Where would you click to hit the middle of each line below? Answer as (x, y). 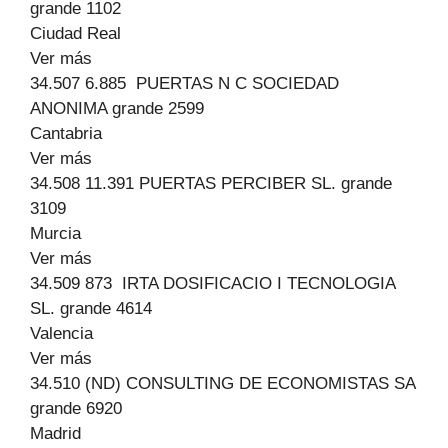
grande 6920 (76, 408)
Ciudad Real (75, 33)
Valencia (61, 333)
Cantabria (66, 133)
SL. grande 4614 (91, 308)
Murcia (55, 233)
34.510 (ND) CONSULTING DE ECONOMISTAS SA (222, 383)
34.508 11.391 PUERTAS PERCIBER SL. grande (211, 183)
